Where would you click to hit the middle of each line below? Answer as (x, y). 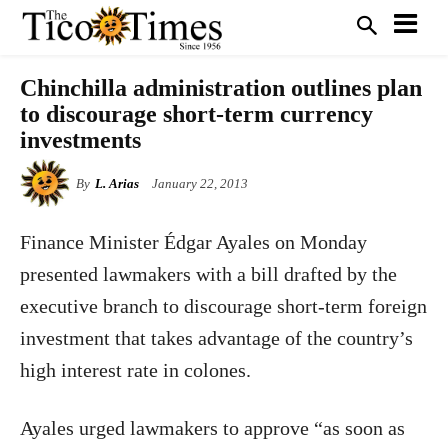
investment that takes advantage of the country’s (216, 338)
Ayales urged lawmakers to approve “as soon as (212, 428)
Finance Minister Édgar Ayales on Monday (193, 242)
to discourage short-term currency (196, 114)
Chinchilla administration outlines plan (221, 88)
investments (80, 140)
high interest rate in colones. (135, 370)
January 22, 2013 (200, 184)
